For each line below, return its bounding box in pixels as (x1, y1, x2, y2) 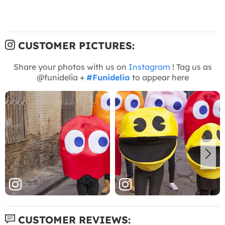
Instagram (128, 61, 170, 72)
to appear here (130, 72, 189, 82)
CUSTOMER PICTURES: (15, 39, 135, 52)
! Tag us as (170, 61, 212, 72)
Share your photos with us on (13, 61, 129, 72)
